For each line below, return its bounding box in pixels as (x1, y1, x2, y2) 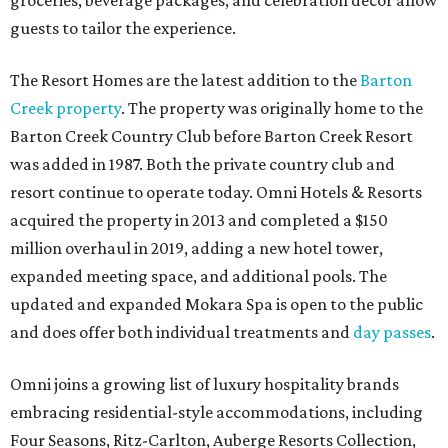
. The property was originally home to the (121, 98, 423, 119)
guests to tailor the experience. (10, 18, 236, 39)
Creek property (10, 98, 121, 119)
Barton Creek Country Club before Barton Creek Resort (10, 126, 413, 147)
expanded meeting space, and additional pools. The (10, 266, 387, 287)
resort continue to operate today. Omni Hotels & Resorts (10, 182, 422, 203)
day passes (353, 322, 431, 343)
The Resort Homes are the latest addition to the (10, 70, 360, 91)
